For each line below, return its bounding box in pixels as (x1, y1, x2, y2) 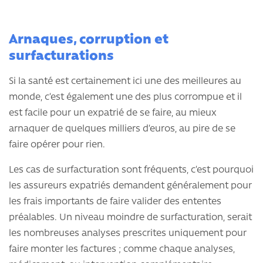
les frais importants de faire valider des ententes (9, 197, 221, 207)
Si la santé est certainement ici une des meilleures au (9, 77, 241, 87)
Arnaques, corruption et (9, 33, 168, 48)
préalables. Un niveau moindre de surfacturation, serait (9, 213, 252, 223)
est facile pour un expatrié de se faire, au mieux (9, 109, 217, 119)
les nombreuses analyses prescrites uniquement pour (9, 229, 247, 239)
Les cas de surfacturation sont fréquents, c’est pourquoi (9, 166, 254, 176)
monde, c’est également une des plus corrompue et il (9, 93, 242, 103)
